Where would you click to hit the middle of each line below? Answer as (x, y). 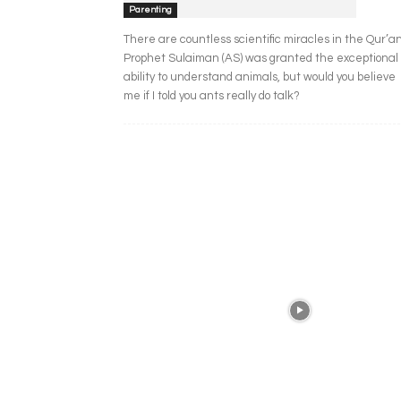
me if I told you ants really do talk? (212, 95)
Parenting (150, 9)
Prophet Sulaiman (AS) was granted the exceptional (261, 58)
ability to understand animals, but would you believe (260, 77)
